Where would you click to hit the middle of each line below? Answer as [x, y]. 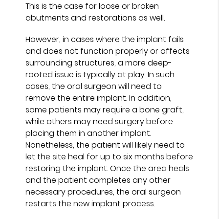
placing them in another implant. [88, 133]
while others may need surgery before [99, 121]
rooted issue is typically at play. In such [100, 74]
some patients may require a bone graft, [105, 109]
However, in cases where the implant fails [105, 39]
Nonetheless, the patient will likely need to [105, 145]
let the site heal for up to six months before [109, 156]
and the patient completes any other [98, 180]
